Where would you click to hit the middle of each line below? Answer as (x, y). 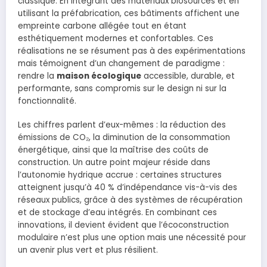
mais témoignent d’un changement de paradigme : (121, 64)
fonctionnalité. (47, 101)
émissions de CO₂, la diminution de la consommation (124, 138)
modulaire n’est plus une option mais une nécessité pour (132, 238)
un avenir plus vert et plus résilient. (88, 250)
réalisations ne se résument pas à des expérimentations (132, 51)
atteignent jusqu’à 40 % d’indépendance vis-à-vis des (128, 188)
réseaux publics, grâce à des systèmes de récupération (130, 200)
